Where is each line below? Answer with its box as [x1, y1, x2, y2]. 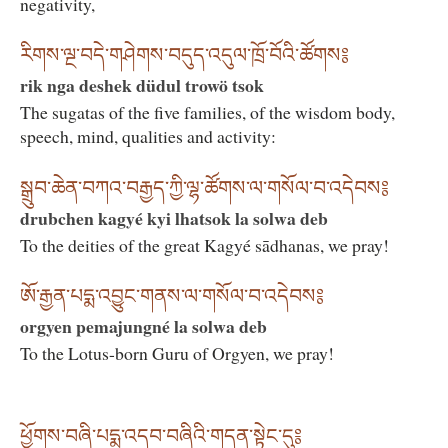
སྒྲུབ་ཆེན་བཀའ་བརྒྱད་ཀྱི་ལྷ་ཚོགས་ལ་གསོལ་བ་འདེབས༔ [20, 176, 389, 199]
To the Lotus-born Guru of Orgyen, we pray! [20, 341, 334, 366]
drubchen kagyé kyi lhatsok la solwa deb [20, 204, 328, 231]
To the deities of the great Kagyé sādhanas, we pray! [20, 232, 389, 257]
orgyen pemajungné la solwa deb [20, 313, 267, 340]
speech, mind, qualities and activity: [20, 124, 276, 149]
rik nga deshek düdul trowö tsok [20, 72, 264, 99]
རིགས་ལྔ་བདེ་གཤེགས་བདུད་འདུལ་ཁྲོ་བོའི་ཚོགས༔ [20, 44, 349, 67]
